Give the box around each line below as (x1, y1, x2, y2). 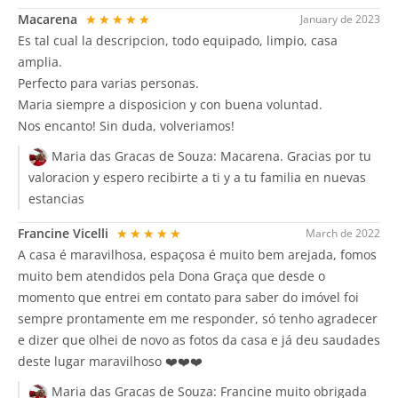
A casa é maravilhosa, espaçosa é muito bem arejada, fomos (18, 246, 377, 264)
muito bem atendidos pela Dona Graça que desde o (18, 267, 325, 285)
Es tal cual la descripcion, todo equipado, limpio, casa (18, 32, 338, 49)
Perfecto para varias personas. (18, 75, 199, 92)
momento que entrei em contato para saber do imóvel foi (18, 289, 359, 306)
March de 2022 (306, 226, 380, 242)
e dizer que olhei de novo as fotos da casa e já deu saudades (18, 331, 380, 349)
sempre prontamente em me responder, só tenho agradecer (18, 310, 378, 328)
